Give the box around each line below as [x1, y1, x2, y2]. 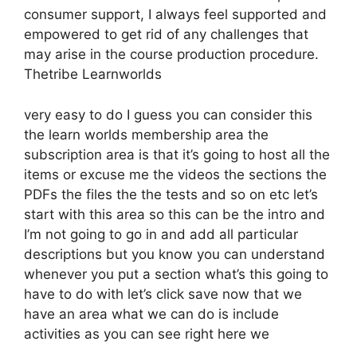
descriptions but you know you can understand [24, 245, 325, 262]
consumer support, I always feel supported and [24, 6, 327, 22]
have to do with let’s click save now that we [24, 285, 302, 302]
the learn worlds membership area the [24, 126, 269, 143]
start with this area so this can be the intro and [24, 206, 325, 222]
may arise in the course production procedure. [24, 46, 319, 62]
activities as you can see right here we [24, 325, 269, 342]
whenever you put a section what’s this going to [24, 265, 328, 282]
